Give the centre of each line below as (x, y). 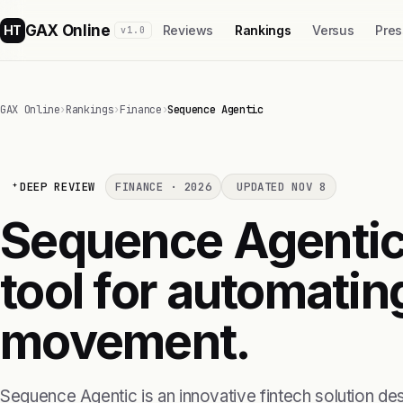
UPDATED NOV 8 (282, 187)
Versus (333, 30)
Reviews (188, 30)
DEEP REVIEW (58, 187)
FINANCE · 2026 (164, 187)
